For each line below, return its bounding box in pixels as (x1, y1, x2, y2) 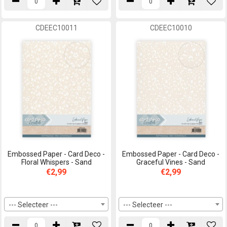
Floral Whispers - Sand (21, 158, 92, 166)
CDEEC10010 (149, 23, 192, 32)
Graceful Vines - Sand (136, 158, 205, 166)
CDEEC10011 (35, 23, 78, 32)
